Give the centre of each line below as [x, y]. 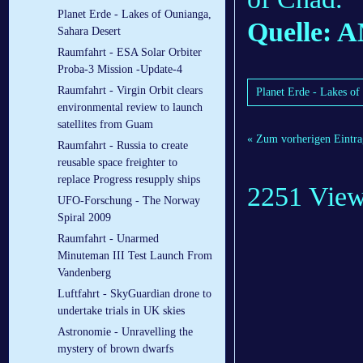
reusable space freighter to [117, 163]
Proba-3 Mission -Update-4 [120, 70]
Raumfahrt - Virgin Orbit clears [130, 91]
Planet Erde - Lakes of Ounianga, [135, 15]
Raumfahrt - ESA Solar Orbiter [130, 53]
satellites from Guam [105, 125]
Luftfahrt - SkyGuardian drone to [135, 294]
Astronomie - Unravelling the [125, 332]
